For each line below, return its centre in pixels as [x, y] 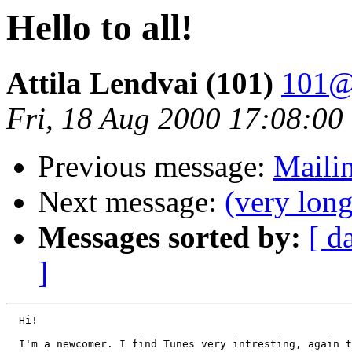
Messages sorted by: [169, 237]
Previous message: [156, 167]
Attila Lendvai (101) [140, 83]
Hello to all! [100, 27]
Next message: [131, 202]
